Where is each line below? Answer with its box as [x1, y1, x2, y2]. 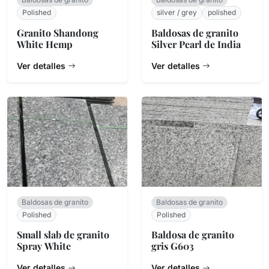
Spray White [17, 240, 71, 253]
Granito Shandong [17, 26, 98, 39]
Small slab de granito [17, 228, 109, 241]
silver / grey [157, 8, 197, 17]
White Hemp [17, 37, 73, 50]
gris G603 [151, 240, 194, 253]
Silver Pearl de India [151, 37, 241, 50]
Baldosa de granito [151, 228, 234, 241]
